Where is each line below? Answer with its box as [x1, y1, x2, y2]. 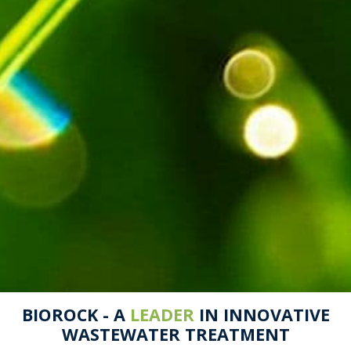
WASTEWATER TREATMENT [61, 322, 290, 346]
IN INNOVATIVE [194, 302, 330, 326]
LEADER [129, 302, 194, 326]
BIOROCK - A [21, 302, 130, 326]
